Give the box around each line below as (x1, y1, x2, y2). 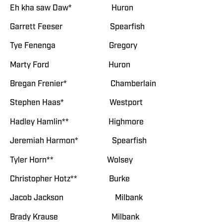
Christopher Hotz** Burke (10, 174, 130, 184)
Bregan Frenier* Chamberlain (10, 79, 156, 89)
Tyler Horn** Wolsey (10, 155, 133, 165)
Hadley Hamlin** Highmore (10, 116, 144, 127)
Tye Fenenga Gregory (10, 41, 137, 51)
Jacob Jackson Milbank (10, 193, 143, 203)
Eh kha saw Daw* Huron (10, 2, 133, 13)
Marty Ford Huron (10, 59, 130, 70)
